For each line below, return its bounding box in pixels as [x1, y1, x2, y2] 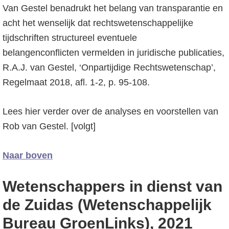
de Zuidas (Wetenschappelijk [3, 196, 212, 213]
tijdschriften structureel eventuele [3, 33, 137, 43]
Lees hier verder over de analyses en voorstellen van [3, 106, 218, 117]
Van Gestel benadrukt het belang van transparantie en [3, 3, 223, 13]
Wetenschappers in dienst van [3, 178, 222, 195]
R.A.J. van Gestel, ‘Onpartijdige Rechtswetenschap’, [3, 62, 216, 73]
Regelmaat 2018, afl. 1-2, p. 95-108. [3, 77, 150, 87]
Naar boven [3, 150, 53, 161]
